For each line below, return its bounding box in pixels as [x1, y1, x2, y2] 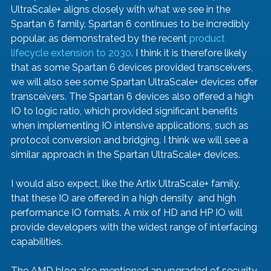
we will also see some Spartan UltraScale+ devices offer [11, 76, 260, 88]
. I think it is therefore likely [131, 47, 249, 59]
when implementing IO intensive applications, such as [11, 120, 251, 132]
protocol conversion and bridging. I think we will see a [11, 134, 250, 146]
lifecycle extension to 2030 [11, 47, 131, 59]
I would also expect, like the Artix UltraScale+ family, [11, 178, 243, 190]
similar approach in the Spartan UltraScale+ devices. [11, 149, 243, 161]
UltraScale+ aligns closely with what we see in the [11, 4, 233, 16]
